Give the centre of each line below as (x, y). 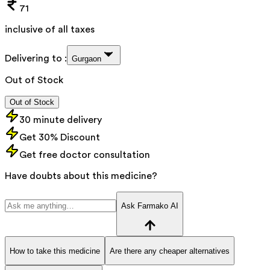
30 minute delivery (61, 120)
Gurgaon (86, 58)
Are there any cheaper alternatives (170, 251)
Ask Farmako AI (150, 206)
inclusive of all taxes (50, 29)
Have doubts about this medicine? (81, 176)
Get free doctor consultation (85, 155)
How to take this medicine (55, 251)
